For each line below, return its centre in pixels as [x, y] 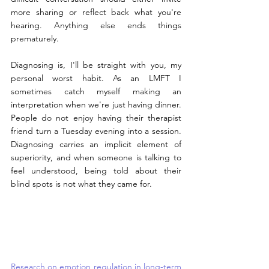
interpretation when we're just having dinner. [96, 104]
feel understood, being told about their [96, 170]
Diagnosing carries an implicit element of [96, 144]
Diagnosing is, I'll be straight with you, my [96, 65]
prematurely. [35, 38]
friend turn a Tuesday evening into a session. [96, 131]
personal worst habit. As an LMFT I [96, 78]
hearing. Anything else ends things [96, 25]
